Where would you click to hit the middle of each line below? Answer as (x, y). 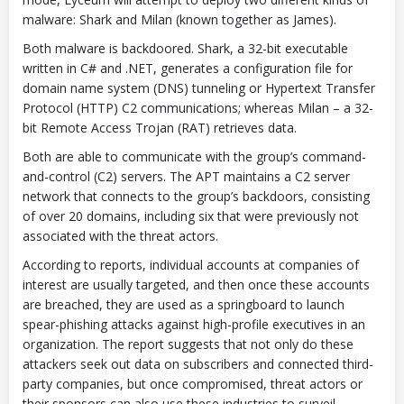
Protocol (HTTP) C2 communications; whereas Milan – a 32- (198, 108)
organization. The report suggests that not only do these (188, 344)
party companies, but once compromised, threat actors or (193, 384)
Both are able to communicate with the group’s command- (194, 156)
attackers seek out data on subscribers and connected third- (198, 364)
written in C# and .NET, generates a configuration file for (188, 68)
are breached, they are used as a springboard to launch (184, 304)
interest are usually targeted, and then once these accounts (196, 285)
